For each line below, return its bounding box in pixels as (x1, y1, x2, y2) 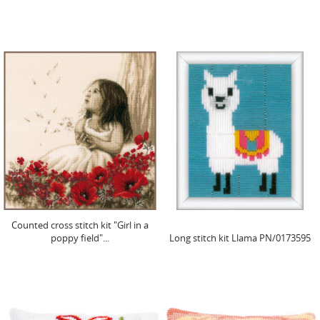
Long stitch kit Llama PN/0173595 (169, 231, 311, 244)
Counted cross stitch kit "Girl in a (11, 218, 149, 231)
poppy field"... (51, 231, 109, 244)
